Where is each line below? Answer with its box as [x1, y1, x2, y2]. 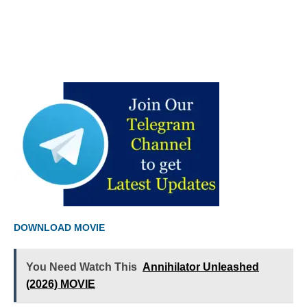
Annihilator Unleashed [143, 261, 259, 273]
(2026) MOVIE [26, 278, 95, 291]
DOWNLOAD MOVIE [14, 222, 108, 234]
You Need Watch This [26, 261, 137, 273]
